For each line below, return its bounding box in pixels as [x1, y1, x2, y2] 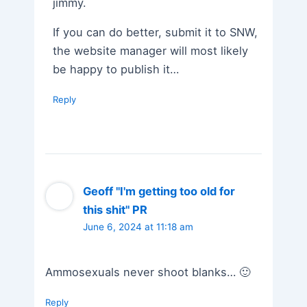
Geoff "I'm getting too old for [83, 184, 236, 199]
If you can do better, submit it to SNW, [53, 25, 258, 40]
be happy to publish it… [53, 62, 180, 77]
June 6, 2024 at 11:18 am [83, 221, 194, 233]
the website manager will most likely [53, 44, 249, 58]
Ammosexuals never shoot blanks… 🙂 [45, 265, 251, 279]
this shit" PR [83, 203, 148, 217]
